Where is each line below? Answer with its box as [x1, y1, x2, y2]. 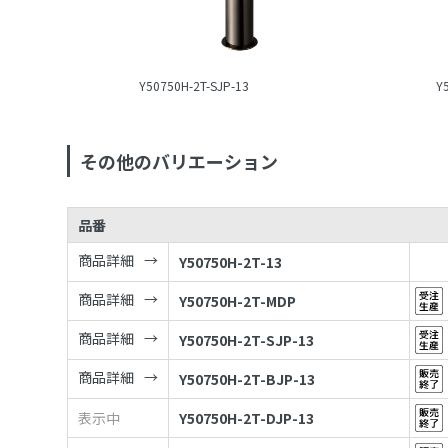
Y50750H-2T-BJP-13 [179, 369, 316, 390]
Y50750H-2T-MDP [179, 291, 297, 312]
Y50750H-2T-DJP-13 [179, 408, 315, 429]
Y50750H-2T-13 [179, 252, 283, 273]
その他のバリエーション [80, 148, 279, 175]
